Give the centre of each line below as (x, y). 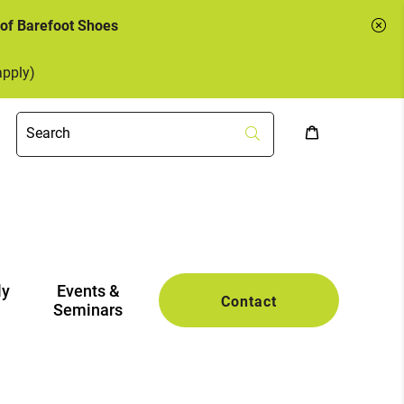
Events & (88, 291)
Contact (248, 300)
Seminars (88, 310)
